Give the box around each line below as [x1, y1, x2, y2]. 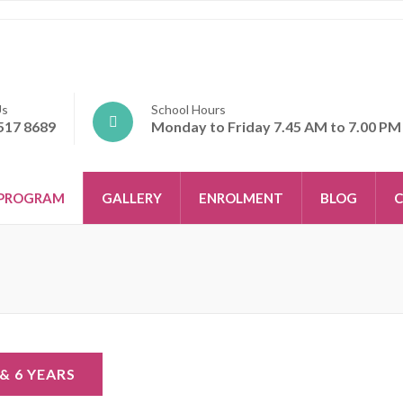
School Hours [151, 102, 226, 117]
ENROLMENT [199, 190, 283, 206]
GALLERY [102, 190, 162, 206]
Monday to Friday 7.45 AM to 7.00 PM [151, 118, 401, 135]
